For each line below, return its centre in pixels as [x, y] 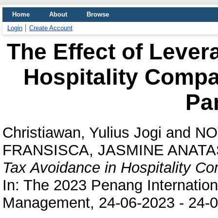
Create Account [51, 28]
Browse [98, 14]
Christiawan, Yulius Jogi [82, 132]
